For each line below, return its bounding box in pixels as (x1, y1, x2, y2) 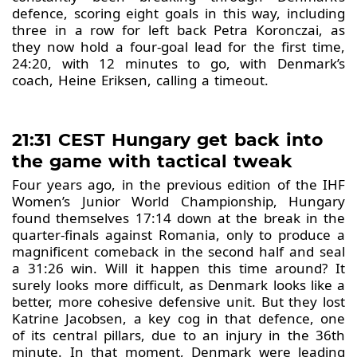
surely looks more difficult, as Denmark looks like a (12, 276, 345, 295)
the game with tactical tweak (12, 151, 299, 173)
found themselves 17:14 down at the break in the (12, 209, 345, 228)
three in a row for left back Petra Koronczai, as (12, 21, 345, 40)
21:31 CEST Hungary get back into (12, 129, 323, 151)
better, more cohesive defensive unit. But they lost (12, 292, 345, 312)
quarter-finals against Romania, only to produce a (12, 226, 345, 245)
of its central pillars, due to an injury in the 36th (12, 326, 345, 345)
